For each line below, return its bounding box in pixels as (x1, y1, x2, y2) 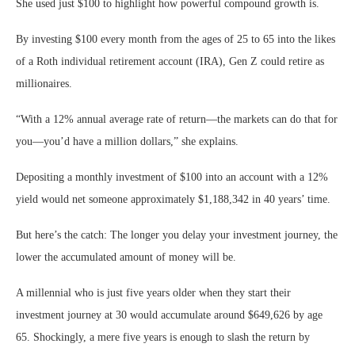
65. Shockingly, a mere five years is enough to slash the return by (16, 331, 310, 344)
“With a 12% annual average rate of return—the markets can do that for (16, 113, 338, 126)
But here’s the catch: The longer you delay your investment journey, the (16, 229, 338, 242)
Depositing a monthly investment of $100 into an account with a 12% (16, 171, 328, 184)
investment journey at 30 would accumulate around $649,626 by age (16, 309, 323, 322)
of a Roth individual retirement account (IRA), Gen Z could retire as (16, 55, 324, 68)
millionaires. (16, 78, 72, 90)
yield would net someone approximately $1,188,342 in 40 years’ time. (16, 193, 330, 206)
